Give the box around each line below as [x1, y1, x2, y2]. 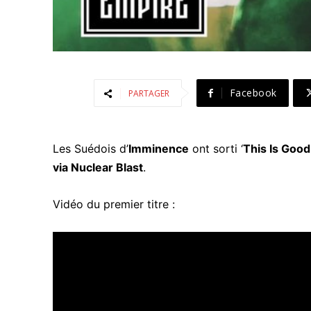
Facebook [229, 86, 277, 100]
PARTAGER [128, 87, 170, 100]
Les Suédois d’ [53, 142, 128, 156]
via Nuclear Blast [53, 160, 143, 175]
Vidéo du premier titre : [53, 197, 175, 212]
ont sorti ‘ [189, 142, 243, 156]
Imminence [128, 142, 189, 156]
